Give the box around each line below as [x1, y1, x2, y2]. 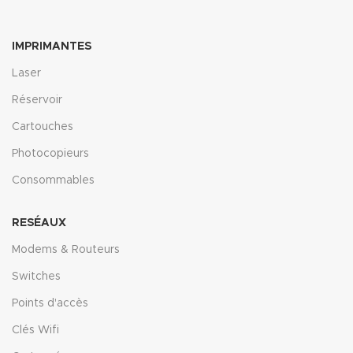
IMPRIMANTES [12, 40, 91, 52]
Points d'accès [12, 297, 88, 309]
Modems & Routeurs [12, 243, 120, 255]
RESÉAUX [12, 217, 66, 229]
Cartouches [12, 121, 73, 132]
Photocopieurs [12, 147, 89, 159]
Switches [12, 270, 61, 282]
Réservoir [12, 94, 62, 106]
